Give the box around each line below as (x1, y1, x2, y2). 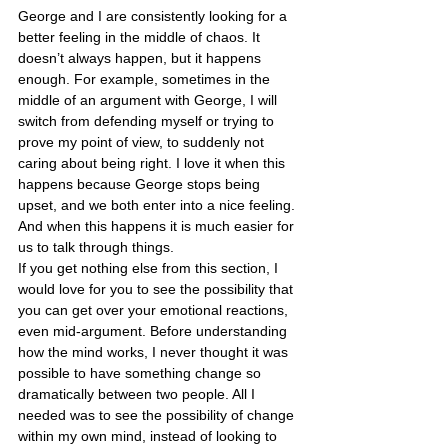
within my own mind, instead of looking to (18, 427, 281, 444)
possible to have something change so (18, 364, 265, 381)
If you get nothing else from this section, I (18, 259, 282, 276)
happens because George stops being (18, 175, 264, 192)
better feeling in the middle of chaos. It (18, 28, 264, 45)
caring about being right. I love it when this (18, 154, 289, 171)
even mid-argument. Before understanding (18, 322, 291, 339)
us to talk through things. (18, 238, 174, 255)
